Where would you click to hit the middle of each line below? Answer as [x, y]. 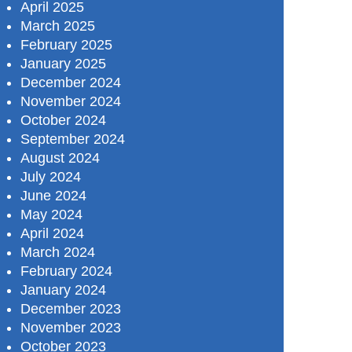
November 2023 [71, 328]
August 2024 [60, 158]
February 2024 [66, 271]
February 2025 [66, 45]
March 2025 [58, 26]
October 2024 [63, 121]
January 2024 [63, 290]
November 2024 [71, 102]
